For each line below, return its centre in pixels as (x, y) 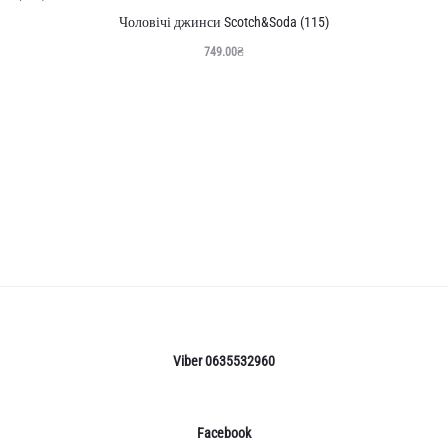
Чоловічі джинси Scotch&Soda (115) (223, 22)
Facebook (224, 433)
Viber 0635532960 (224, 361)
